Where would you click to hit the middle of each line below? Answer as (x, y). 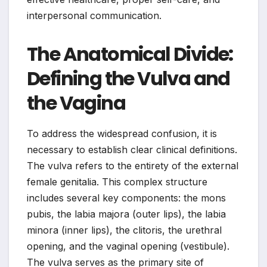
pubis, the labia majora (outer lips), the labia (126, 214)
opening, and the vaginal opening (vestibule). (128, 246)
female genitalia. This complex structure (117, 182)
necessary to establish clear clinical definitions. (132, 150)
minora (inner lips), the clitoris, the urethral (124, 230)
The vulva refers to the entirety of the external (133, 166)
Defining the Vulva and (128, 79)
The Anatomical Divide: (130, 54)
